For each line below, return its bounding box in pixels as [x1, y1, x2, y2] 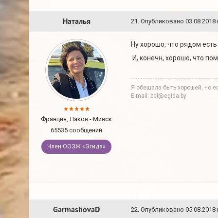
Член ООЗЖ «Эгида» [47, 143, 106, 150]
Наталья [62, 16, 91, 26]
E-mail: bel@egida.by [131, 92, 186, 99]
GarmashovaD [53, 204, 100, 215]
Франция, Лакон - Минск [41, 115, 112, 123]
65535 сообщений [51, 127, 102, 134]
